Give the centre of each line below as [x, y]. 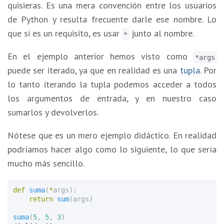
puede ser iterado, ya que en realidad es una [94, 70]
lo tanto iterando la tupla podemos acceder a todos [112, 84]
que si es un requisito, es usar [65, 33]
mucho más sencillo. [46, 163]
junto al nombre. [162, 33]
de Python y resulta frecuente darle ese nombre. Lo [112, 19]
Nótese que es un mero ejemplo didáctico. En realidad [112, 135]
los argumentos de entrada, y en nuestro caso [112, 98]
